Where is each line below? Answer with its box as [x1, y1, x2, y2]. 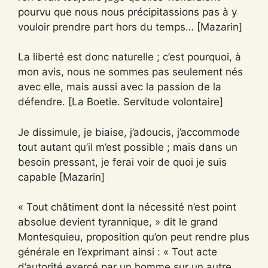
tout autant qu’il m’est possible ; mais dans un [18, 141, 237, 153]
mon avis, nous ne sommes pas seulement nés [18, 66, 243, 78]
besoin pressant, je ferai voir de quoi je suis [18, 156, 227, 168]
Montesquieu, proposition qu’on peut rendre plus [18, 231, 249, 243]
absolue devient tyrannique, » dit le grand [18, 216, 218, 228]
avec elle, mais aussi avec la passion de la [18, 81, 221, 93]
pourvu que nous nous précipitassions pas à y [18, 5, 237, 18]
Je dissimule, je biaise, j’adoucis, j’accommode [18, 126, 240, 138]
